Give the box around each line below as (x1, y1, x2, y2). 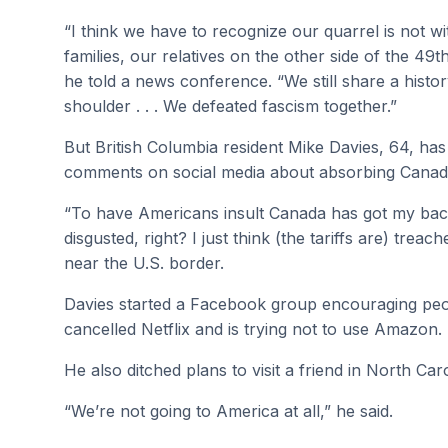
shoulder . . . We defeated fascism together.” (64, 96, 397, 116)
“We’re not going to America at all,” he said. (64, 401, 393, 421)
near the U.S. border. (64, 253, 224, 273)
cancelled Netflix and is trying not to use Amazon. (64, 319, 442, 339)
